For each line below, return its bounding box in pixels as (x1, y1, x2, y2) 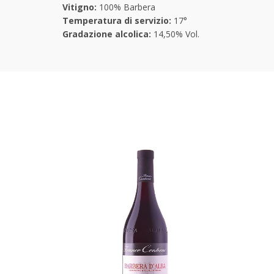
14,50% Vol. (151, 28, 199, 40)
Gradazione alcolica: (62, 28, 151, 40)
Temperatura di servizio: (62, 14, 171, 26)
